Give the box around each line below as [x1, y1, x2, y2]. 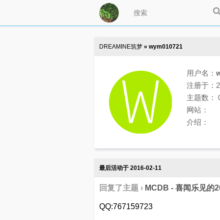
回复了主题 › [99, 184, 145, 192]
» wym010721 [142, 43, 183, 50]
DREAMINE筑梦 [99, 43, 142, 50]
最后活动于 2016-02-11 [99, 165, 162, 171]
